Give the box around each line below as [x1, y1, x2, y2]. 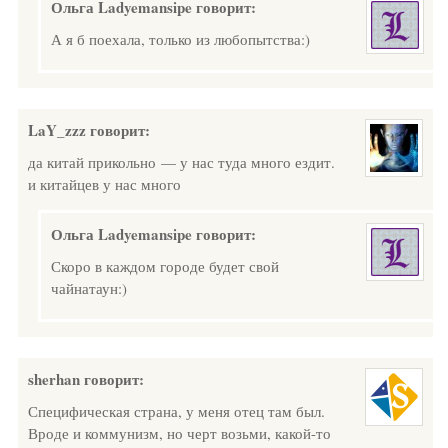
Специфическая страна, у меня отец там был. [28, 401, 325, 421]
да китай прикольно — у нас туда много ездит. [28, 152, 335, 172]
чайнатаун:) [51, 278, 127, 298]
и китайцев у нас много [28, 174, 181, 194]
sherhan [28, 368, 80, 390]
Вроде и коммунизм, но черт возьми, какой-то [28, 423, 331, 443]
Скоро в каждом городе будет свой [51, 256, 279, 276]
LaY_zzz [28, 119, 86, 141]
